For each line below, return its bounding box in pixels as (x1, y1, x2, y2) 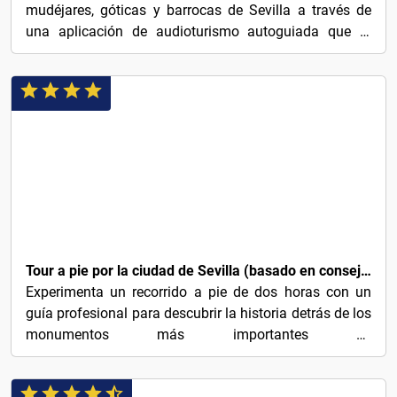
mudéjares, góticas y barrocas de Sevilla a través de (26, 2, 371, 19)
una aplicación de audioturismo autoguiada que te (26, 23, 371, 40)
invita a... (26, 44, 82, 61)
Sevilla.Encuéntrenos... (26, 347, 167, 364)
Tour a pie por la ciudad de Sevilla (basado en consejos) (361, 262, 371, 279)
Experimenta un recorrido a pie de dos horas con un (26, 284, 371, 300)
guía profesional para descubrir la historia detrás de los (26, 305, 371, 322)
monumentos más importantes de (26, 326, 371, 343)
